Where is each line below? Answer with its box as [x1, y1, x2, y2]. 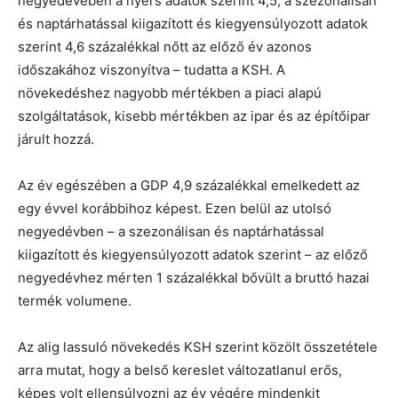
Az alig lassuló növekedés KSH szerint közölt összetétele [18, 338, 378, 355]
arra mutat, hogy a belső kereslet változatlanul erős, [18, 361, 342, 378]
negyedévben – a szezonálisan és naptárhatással [18, 222, 324, 240]
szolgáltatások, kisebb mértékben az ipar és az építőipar [18, 107, 370, 124]
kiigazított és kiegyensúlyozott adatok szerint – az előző [18, 245, 368, 263]
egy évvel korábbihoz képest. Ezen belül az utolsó [18, 199, 331, 217]
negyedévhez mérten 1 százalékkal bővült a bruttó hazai [18, 268, 370, 286]
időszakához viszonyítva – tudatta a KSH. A [18, 60, 285, 78]
